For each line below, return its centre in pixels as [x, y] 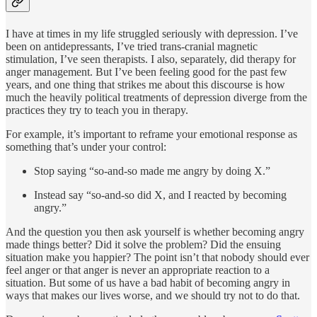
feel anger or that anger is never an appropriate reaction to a [138, 270]
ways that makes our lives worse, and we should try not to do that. [153, 295]
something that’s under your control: [86, 146]
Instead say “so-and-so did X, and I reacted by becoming [160, 195]
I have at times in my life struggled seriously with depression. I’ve [152, 33]
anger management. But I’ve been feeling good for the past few [146, 71]
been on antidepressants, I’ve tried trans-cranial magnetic [132, 46]
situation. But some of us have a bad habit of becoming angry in [148, 282]
